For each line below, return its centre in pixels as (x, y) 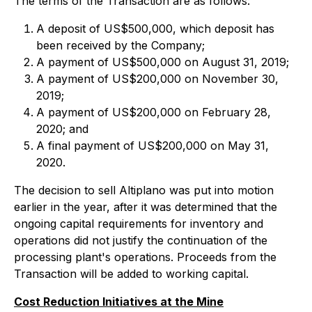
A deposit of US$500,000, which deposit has (155, 29)
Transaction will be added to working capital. (131, 274)
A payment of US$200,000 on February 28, (154, 112)
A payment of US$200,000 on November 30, (157, 79)
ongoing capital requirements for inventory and (139, 224)
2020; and (62, 129)
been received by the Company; (120, 45)
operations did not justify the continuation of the (141, 240)
